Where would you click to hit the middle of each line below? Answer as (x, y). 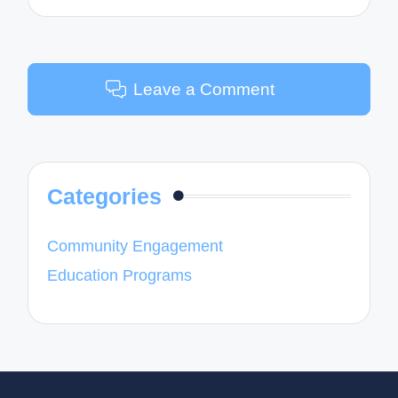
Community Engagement (135, 247)
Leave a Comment (204, 89)
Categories (105, 197)
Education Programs (120, 275)
